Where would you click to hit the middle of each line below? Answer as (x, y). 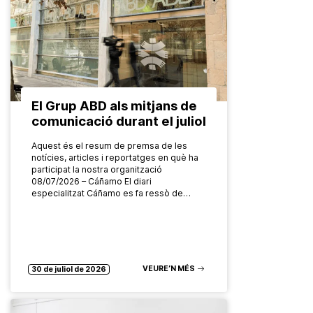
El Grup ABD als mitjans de (114, 105)
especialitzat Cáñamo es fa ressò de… (111, 193)
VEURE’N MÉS (168, 268)
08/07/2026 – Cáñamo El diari (92, 181)
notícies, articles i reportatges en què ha (115, 157)
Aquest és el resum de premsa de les (109, 145)
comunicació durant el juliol (119, 121)
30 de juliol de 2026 (69, 269)
